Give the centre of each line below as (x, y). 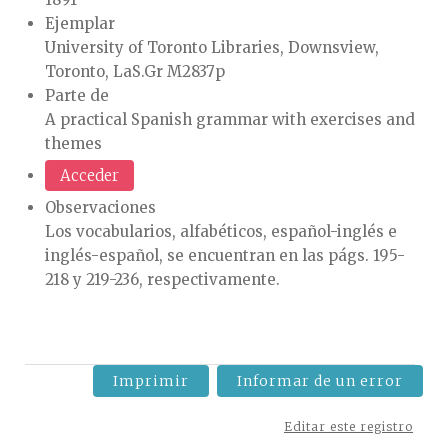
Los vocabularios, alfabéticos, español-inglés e (221, 231)
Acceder (89, 175)
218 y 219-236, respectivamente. (162, 279)
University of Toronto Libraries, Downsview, (212, 47)
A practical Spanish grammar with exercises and (230, 119)
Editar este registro (348, 426)
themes (73, 143)
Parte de (77, 95)
